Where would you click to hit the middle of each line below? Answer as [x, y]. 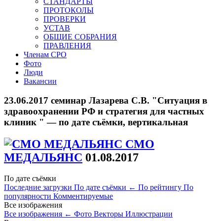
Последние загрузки [39, 187]
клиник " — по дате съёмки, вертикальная [96, 122]
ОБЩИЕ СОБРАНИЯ [80, 37]
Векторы [110, 214]
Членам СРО [45, 55]
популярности [29, 196]
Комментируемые [83, 196]
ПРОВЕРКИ [65, 19]
